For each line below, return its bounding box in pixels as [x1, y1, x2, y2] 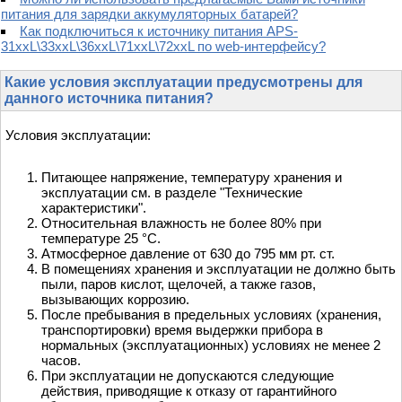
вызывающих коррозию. [41, 292, 189, 308]
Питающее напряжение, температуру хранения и [41, 170, 342, 186]
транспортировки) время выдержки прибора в [41, 322, 323, 338]
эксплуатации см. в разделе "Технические [41, 185, 302, 201]
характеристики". [41, 200, 146, 216]
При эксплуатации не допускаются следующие [41, 368, 334, 384]
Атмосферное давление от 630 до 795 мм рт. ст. [41, 246, 335, 262]
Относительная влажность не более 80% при [41, 215, 321, 232]
